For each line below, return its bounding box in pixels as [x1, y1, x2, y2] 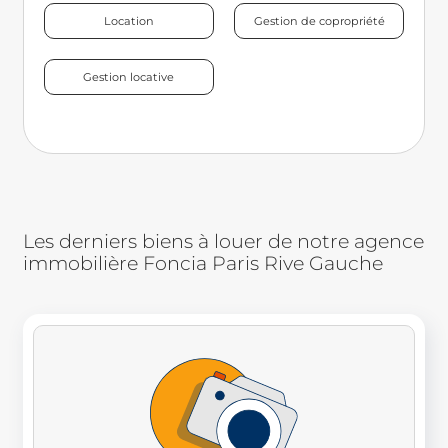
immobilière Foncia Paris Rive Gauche [22, 251, 383, 276]
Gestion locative [83, 70, 175, 85]
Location [103, 13, 154, 28]
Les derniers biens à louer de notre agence [22, 229, 424, 254]
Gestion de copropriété [253, 13, 385, 28]
